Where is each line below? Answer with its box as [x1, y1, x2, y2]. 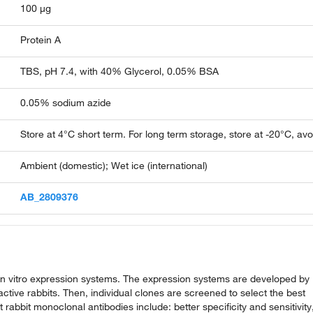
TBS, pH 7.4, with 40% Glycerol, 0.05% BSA [20, 65, 219, 78]
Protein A [20, 34, 61, 47]
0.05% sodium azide [20, 96, 112, 110]
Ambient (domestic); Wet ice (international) [20, 159, 208, 173]
